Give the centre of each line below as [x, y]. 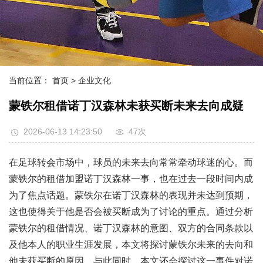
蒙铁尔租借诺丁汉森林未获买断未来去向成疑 [126, 106]
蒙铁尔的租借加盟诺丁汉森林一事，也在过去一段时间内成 [131, 179]
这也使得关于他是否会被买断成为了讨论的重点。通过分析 [131, 212]
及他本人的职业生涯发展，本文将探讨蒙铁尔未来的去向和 [131, 245]
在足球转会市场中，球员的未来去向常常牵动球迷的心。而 [131, 162]
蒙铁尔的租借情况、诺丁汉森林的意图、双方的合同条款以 [131, 228]
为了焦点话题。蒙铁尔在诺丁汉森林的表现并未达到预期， [131, 195]
